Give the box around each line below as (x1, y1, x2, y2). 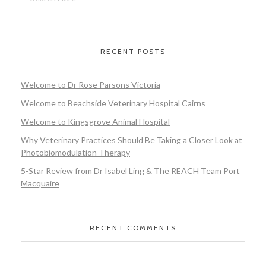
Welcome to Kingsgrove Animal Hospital (21, 116, 170, 126)
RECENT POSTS (100, 47, 166, 56)
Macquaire (21, 178, 59, 188)
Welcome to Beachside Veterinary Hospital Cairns (21, 98, 205, 109)
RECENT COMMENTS (90, 223, 176, 233)
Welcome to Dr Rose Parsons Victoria (21, 80, 160, 90)
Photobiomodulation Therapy (21, 147, 130, 157)
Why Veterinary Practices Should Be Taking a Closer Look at (21, 134, 242, 145)
